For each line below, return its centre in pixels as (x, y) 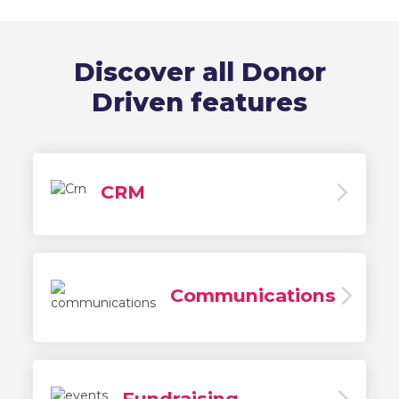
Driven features (199, 102)
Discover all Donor (199, 72)
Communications (253, 296)
